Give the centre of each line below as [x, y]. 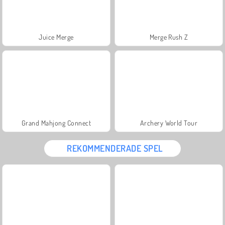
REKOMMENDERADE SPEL [115, 148]
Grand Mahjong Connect [56, 123]
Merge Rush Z [169, 37]
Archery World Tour [169, 123]
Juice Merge [56, 37]
